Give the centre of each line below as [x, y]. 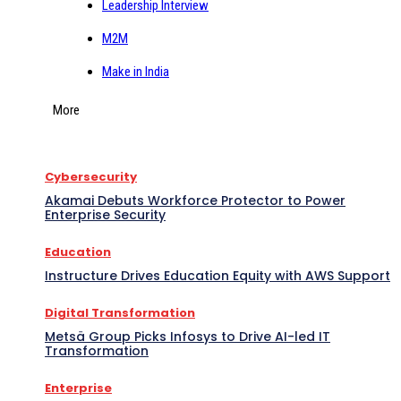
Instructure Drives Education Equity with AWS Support [218, 275]
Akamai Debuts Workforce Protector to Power [195, 200]
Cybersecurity [91, 176]
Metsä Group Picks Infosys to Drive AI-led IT [188, 336]
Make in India [136, 71]
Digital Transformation [120, 312]
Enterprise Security [105, 214]
